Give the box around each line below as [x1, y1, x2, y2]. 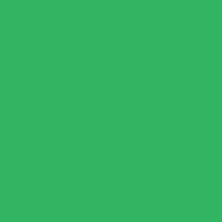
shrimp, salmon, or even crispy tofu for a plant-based [20, 173, 202, 184]
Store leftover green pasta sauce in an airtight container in [11, 71, 211, 82]
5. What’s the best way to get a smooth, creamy [25, 208, 197, 219]
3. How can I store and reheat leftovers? [38, 48, 184, 59]
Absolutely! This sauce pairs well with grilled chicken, [19, 162, 203, 173]
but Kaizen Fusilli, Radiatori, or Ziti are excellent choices [15, 14, 207, 25]
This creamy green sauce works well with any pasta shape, [10, 2, 212, 13]
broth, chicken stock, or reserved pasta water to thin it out [11, 105, 211, 116]
